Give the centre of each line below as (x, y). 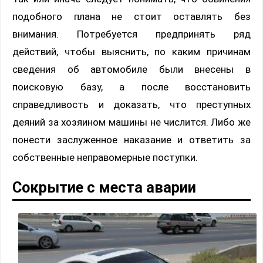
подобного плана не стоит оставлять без (131, 16)
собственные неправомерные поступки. (105, 157)
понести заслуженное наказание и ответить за (131, 139)
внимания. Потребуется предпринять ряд (131, 34)
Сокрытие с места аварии (104, 187)
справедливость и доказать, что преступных (131, 104)
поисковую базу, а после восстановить (131, 87)
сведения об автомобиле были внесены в (131, 69)
